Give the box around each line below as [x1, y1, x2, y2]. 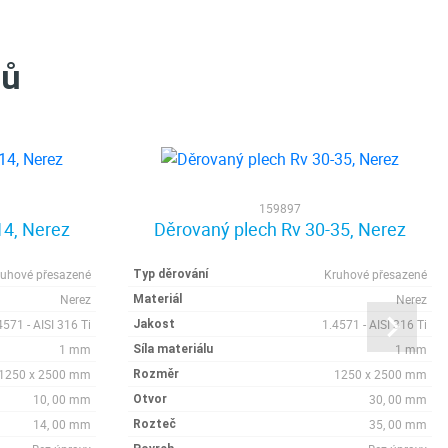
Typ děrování [133, 267, 208, 281]
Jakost [133, 317, 175, 331]
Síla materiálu [133, 342, 213, 356]
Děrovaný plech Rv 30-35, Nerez [154, 217, 406, 241]
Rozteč [133, 417, 176, 431]
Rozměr [133, 367, 179, 381]
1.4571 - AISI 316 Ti [322, 316, 427, 332]
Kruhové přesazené [324, 266, 427, 282]
